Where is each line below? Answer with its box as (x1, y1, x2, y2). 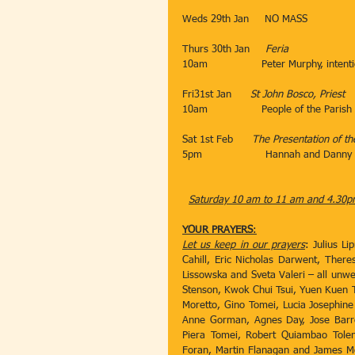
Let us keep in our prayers (182, 240, 305, 250)
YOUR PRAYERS (182, 225, 253, 235)
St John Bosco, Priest (250, 90, 345, 100)
